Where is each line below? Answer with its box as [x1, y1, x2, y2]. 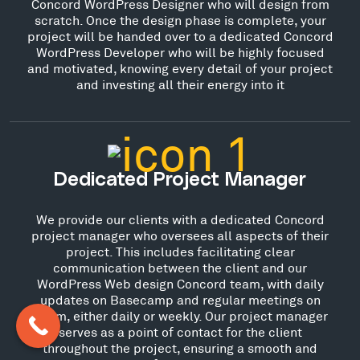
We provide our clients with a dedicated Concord [35, 211, 325, 227]
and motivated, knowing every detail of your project [27, 59, 333, 76]
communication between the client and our [53, 259, 307, 275]
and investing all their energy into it [76, 76, 284, 92]
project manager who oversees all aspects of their [31, 227, 329, 243]
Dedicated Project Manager [54, 170, 306, 190]
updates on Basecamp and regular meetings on [39, 291, 321, 307]
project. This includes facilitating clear [65, 243, 295, 259]
